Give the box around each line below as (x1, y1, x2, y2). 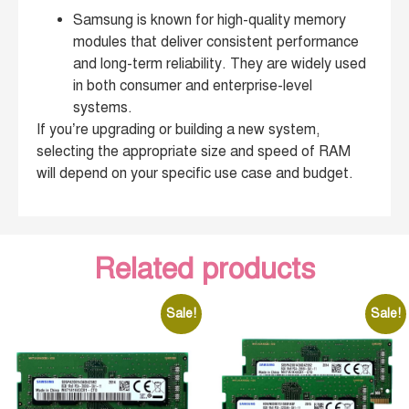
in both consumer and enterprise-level (73, 77, 312, 96)
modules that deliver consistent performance (73, 33, 359, 52)
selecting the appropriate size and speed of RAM (37, 142, 351, 162)
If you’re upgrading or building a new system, (37, 121, 320, 140)
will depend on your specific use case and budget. (37, 164, 353, 184)
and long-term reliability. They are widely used (73, 55, 366, 74)
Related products (94, 249, 315, 287)
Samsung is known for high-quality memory (73, 11, 346, 30)
